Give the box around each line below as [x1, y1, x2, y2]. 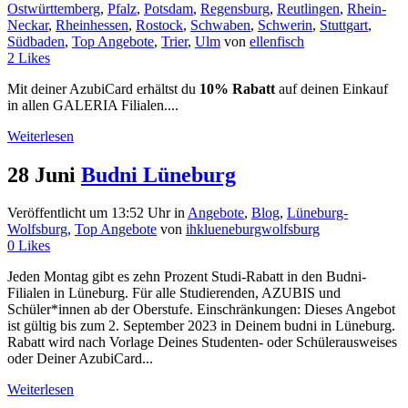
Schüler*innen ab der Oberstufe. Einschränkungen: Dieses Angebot [7, 301, 395, 318]
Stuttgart [320, 16, 368, 33]
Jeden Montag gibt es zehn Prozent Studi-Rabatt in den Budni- [7, 269, 366, 285]
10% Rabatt [199, 80, 275, 97]
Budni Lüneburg [81, 162, 236, 187]
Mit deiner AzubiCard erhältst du [7, 80, 199, 97]
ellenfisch [250, 33, 304, 49]
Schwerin [258, 16, 312, 33]
